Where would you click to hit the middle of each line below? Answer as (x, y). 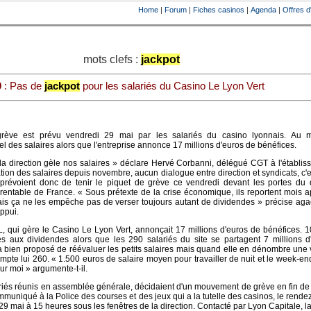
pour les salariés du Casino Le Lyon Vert (172, 86)
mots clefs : (112, 59)
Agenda (263, 10)
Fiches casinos (219, 10)
